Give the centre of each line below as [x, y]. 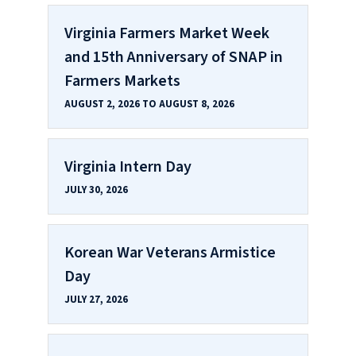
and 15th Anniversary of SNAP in [174, 57]
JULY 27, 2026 [96, 299]
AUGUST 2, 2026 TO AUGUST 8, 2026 [149, 104]
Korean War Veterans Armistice [170, 252]
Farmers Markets [122, 81]
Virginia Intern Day [128, 166]
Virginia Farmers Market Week [167, 33]
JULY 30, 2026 [96, 190]
